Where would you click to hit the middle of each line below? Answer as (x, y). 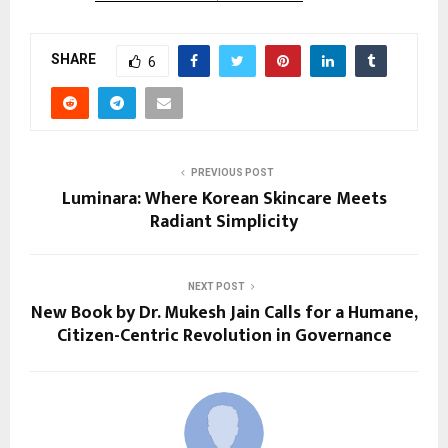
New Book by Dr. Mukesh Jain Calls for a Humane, (224, 312)
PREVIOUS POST (232, 172)
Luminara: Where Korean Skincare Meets (224, 198)
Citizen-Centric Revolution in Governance (224, 335)
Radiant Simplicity (224, 221)
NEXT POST (216, 286)
